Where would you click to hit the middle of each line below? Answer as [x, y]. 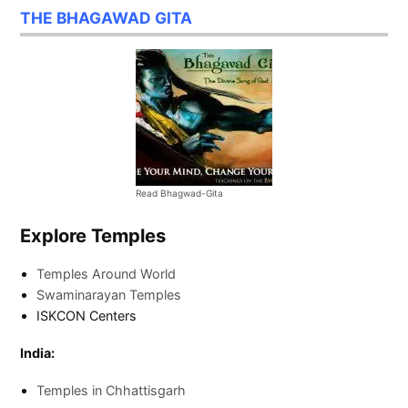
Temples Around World [107, 273]
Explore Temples [93, 235]
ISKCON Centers [87, 315]
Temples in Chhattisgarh [112, 390]
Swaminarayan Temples [109, 294]
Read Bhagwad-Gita [179, 193]
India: [38, 352]
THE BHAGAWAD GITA [107, 18]
